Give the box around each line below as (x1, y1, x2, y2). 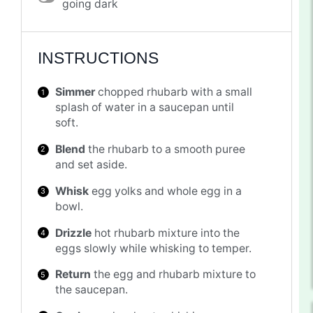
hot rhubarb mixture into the (92, 226, 240, 240)
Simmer (55, 85, 96, 99)
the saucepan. (55, 283, 129, 297)
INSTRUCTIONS (37, 49, 159, 67)
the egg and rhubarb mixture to (91, 268, 256, 282)
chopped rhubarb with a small (95, 85, 253, 99)
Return (55, 268, 92, 282)
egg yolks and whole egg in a (89, 184, 242, 198)
